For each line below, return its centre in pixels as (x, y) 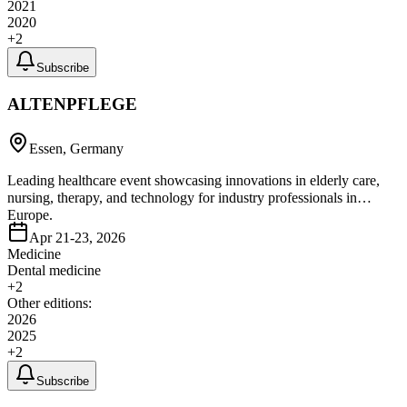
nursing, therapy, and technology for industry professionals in (182, 197)
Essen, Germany (76, 148)
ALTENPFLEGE (72, 104)
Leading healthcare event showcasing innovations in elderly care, (194, 180)
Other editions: (50, 303)
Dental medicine (54, 270)
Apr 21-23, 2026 (77, 237)
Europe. (30, 214)
